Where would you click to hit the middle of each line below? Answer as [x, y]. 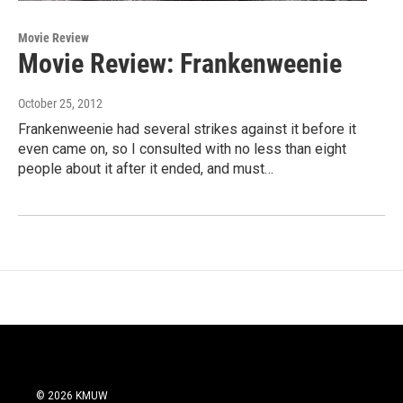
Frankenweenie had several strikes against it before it [187, 129]
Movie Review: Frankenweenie [180, 63]
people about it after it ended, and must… [146, 168]
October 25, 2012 [60, 103]
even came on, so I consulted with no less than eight [182, 148]
